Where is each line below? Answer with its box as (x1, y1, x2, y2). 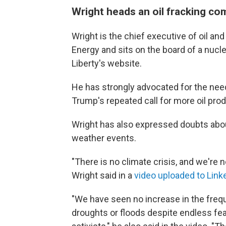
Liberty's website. (72, 58, 142, 69)
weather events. (72, 133, 136, 143)
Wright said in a (72, 170, 134, 181)
